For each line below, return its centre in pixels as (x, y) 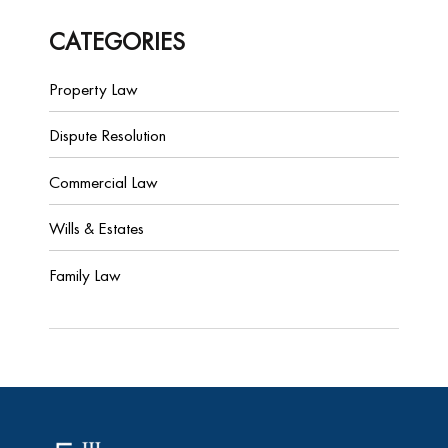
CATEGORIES (117, 41)
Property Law (93, 88)
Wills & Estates (96, 228)
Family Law (85, 274)
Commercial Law (103, 181)
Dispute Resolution (107, 135)
